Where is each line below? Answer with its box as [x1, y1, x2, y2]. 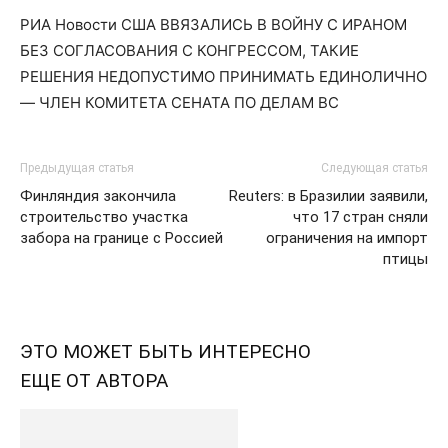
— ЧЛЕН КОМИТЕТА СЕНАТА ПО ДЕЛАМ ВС [20, 93, 339, 112]
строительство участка [20, 208, 188, 226]
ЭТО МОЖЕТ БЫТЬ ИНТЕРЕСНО [20, 340, 311, 363]
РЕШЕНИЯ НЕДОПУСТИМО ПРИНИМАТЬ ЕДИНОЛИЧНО [20, 67, 427, 86]
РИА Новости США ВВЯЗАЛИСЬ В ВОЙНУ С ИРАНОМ [20, 15, 407, 34]
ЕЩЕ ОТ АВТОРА [20, 369, 168, 392]
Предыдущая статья [20, 161, 134, 175]
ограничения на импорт [266, 229, 428, 247]
